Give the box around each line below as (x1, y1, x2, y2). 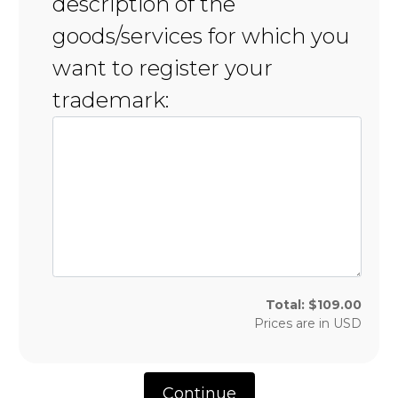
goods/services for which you (52, 23, 350, 50)
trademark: (52, 87, 169, 114)
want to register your (52, 55, 273, 82)
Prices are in (254, 314, 333, 331)
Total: (266, 296, 308, 313)
